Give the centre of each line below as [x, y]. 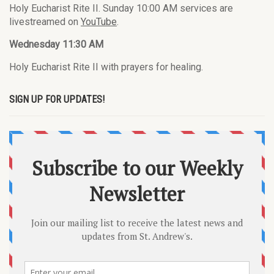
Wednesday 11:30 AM [56, 45]
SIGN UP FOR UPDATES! [57, 100]
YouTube [99, 22]
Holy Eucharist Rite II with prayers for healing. [106, 67]
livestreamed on [45, 22]
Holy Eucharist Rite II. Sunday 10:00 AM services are [121, 9]
